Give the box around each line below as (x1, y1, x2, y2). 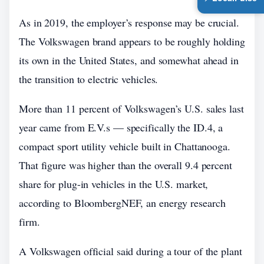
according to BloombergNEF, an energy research (19, 196, 226, 210)
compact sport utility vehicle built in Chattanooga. (19, 139, 230, 153)
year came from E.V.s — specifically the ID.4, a (19, 120, 223, 134)
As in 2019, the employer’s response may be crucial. (19, 15, 239, 29)
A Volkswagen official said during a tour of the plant (19, 244, 242, 258)
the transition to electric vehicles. (19, 72, 159, 86)
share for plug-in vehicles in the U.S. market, (19, 177, 209, 191)
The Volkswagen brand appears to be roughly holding (19, 34, 245, 48)
